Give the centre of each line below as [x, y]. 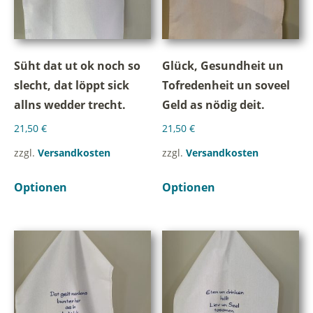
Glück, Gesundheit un [223, 66]
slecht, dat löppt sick [72, 86]
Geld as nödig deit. [214, 105]
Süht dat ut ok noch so [77, 66]
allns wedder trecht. [70, 105]
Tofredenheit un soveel [226, 86]
